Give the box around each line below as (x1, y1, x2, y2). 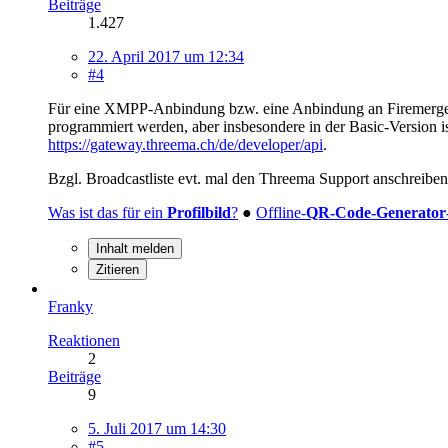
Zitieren (96, 261, 139, 277)
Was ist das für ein (48, 203, 167, 221)
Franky (48, 297, 93, 315)
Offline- (256, 203, 306, 221)
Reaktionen (48, 331, 120, 349)
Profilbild (167, 203, 231, 221)
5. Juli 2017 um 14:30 (88, 419, 226, 437)
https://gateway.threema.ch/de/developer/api (48, 135, 323, 153)
